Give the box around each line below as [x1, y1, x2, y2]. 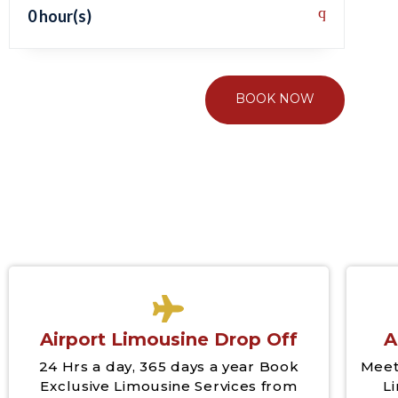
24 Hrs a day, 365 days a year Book [38, 357, 299, 375]
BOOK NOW [235, 90, 315, 107]
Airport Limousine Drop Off [39, 328, 298, 350]
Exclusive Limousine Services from [40, 377, 298, 394]
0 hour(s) [28, 5, 92, 26]
